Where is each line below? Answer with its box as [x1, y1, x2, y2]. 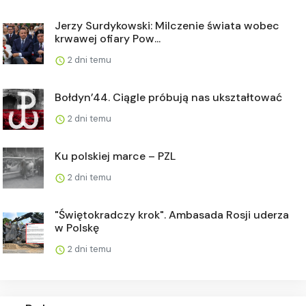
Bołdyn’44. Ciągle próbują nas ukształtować [55, 89, 282, 105]
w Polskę [55, 220, 99, 235]
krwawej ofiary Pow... [55, 31, 161, 46]
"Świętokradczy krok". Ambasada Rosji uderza [55, 207, 289, 222]
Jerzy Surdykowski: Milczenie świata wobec [55, 18, 279, 33]
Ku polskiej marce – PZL [55, 148, 176, 163]
